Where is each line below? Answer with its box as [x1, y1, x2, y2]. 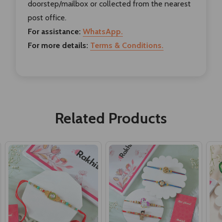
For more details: [28, 40, 88, 50]
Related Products [55, 109, 167, 127]
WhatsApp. [83, 26, 123, 36]
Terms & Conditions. [90, 40, 164, 50]
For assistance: [28, 26, 81, 36]
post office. [28, 12, 66, 22]
